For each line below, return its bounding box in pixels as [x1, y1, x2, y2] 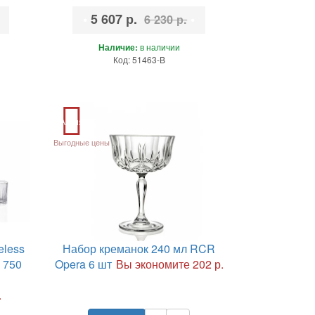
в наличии [137, 40, 180, 53]
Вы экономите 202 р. [115, 255, 224, 272]
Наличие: [98, 40, 138, 53]
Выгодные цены [53, 136, 110, 148]
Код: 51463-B [112, 53, 165, 65]
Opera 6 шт [54, 255, 112, 272]
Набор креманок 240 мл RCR [63, 240, 216, 257]
